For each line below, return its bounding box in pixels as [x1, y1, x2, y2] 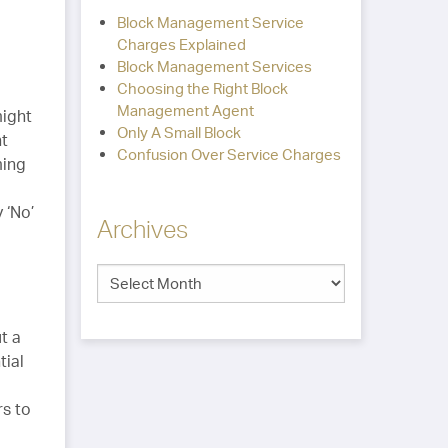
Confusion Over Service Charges [116, 145, 341, 164]
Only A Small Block [116, 123, 241, 142]
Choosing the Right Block [116, 79, 288, 98]
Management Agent [116, 101, 254, 120]
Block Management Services [116, 57, 312, 76]
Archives [96, 214, 188, 244]
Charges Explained [116, 35, 246, 54]
